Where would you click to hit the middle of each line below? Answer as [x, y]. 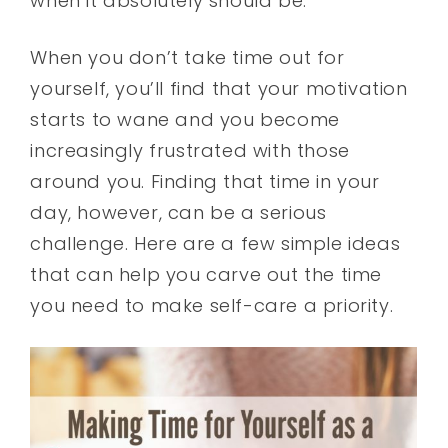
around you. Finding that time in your [205, 181]
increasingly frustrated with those [190, 150]
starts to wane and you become [185, 119]
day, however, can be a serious [178, 212]
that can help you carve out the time [206, 274]
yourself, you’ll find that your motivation [219, 88]
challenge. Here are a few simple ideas [215, 243]
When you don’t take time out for [187, 57]
